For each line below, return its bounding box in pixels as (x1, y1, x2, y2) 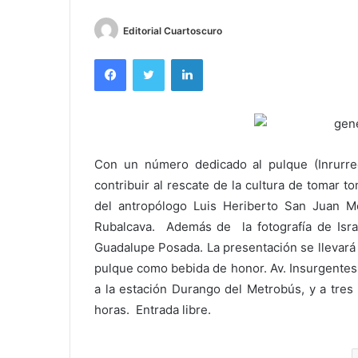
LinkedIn (202, 52, 244, 66)
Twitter (164, 52, 199, 66)
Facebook (125, 52, 174, 66)
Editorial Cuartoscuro (123, 25, 222, 37)
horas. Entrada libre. (94, 302, 211, 318)
